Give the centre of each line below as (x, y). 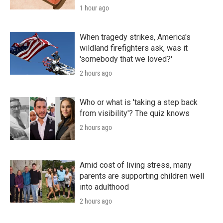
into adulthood (104, 187)
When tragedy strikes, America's (135, 37)
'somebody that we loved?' (126, 59)
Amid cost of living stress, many (136, 165)
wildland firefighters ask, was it (134, 48)
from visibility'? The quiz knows (135, 113)
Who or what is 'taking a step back (139, 102)
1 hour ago (94, 8)
